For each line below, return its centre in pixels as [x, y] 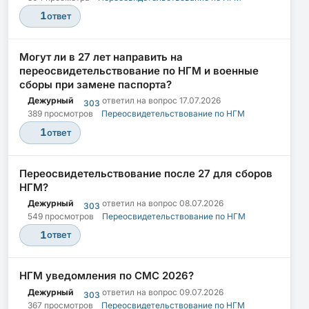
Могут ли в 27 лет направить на [101, 57]
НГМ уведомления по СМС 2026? [107, 276]
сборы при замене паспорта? [96, 84]
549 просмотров [61, 217]
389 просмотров [60, 114]
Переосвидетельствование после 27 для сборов [146, 173]
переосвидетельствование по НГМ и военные [139, 70]
